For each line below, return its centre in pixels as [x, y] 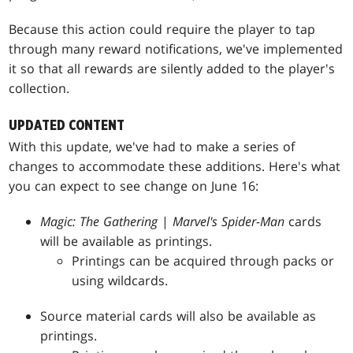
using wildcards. [120, 281]
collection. [39, 89]
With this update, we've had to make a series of [152, 147]
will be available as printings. [126, 242]
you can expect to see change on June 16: [134, 186]
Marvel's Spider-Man [231, 222]
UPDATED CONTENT [67, 126]
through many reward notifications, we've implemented [176, 49]
